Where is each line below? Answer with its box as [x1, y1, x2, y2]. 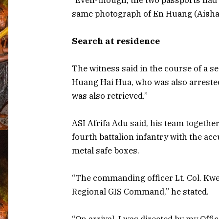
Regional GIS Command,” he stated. [72, 186, 209, 197]
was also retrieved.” [72, 90, 148, 101]
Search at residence [72, 35, 160, 46]
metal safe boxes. [72, 145, 139, 156]
